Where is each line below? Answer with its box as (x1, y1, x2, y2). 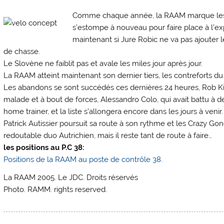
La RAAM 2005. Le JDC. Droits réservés (3, 172, 138, 182)
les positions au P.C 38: (3, 143, 85, 152)
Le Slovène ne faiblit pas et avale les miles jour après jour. (3, 59, 203, 68)
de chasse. (3, 47, 40, 56)
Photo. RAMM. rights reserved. (3, 184, 107, 194)
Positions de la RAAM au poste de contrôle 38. (3, 155, 163, 164)
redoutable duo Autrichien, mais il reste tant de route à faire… (3, 131, 212, 140)
